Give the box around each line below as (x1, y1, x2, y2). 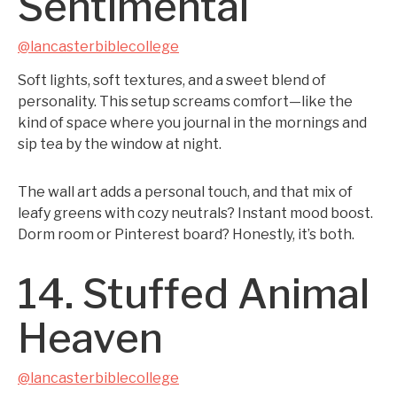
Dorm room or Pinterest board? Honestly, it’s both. (18, 226, 354, 243)
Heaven (18, 314, 163, 362)
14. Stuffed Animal (18, 269, 370, 318)
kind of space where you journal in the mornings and (18, 114, 367, 131)
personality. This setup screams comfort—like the (18, 93, 353, 110)
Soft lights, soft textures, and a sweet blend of (18, 72, 326, 89)
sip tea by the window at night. (18, 136, 222, 152)
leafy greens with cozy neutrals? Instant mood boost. (18, 205, 373, 222)
